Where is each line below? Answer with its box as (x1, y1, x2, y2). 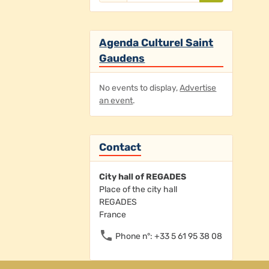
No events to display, (99, 82, 180, 93)
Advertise (180, 82, 217, 93)
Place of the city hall (99, 184, 178, 195)
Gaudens (99, 52, 145, 64)
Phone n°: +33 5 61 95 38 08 (113, 231, 223, 241)
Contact (99, 141, 142, 153)
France (99, 209, 127, 220)
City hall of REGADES (99, 171, 187, 182)
